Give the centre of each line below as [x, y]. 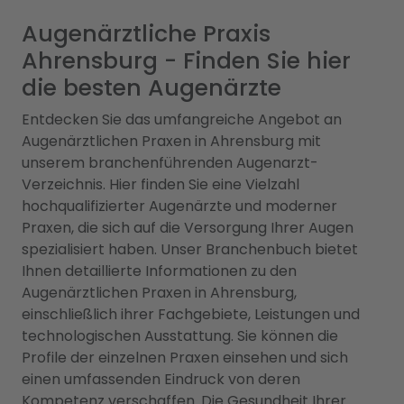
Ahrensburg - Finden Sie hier [186, 61]
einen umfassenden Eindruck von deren [161, 379]
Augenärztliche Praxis [146, 34]
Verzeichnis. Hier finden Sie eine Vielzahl [161, 184]
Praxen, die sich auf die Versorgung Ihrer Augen [188, 228]
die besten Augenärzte [151, 88]
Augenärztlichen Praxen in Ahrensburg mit [171, 141]
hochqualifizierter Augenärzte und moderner [179, 206]
